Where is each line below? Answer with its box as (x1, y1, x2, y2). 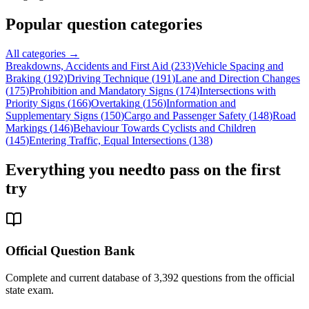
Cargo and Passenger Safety (124, 109, 246, 121)
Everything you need (6, 160, 152, 179)
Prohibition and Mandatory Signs (29, 84, 173, 97)
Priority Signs (6, 97, 65, 109)
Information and (166, 97, 236, 109)
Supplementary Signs (6, 109, 98, 121)
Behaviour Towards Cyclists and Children (73, 121, 256, 134)
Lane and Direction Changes (175, 72, 300, 84)
